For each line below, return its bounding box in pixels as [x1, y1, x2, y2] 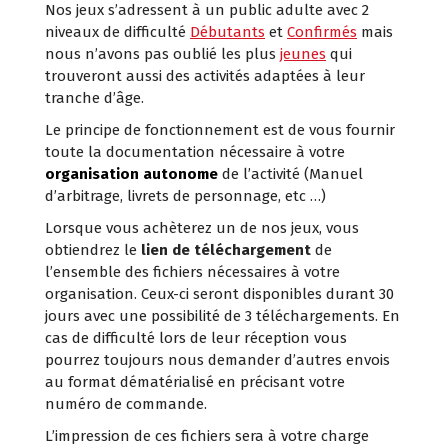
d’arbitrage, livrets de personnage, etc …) [45, 186, 326, 205]
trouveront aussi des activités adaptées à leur [45, 66, 365, 85]
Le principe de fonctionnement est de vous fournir [45, 120, 395, 139]
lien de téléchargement [141, 240, 311, 259]
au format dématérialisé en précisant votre [45, 372, 345, 391]
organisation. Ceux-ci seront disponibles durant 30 [45, 284, 394, 303]
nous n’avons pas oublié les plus [45, 44, 280, 63]
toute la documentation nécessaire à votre [45, 142, 345, 161]
